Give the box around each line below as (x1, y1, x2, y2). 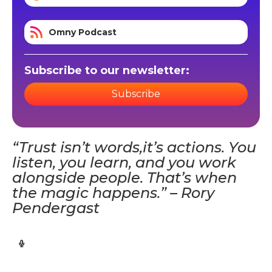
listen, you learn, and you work (12, 153, 236, 171)
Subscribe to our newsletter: (24, 63, 189, 77)
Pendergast (12, 199, 100, 217)
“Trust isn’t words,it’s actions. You (12, 138, 256, 156)
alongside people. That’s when (12, 168, 237, 186)
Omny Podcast (49, 26, 117, 38)
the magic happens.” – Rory (12, 183, 214, 202)
